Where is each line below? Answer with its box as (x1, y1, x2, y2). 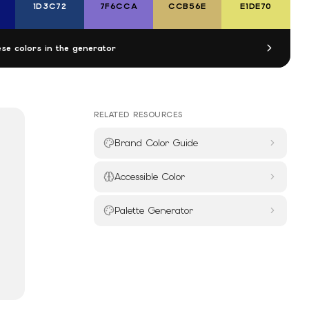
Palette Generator (114, 203, 193, 217)
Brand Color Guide (114, 136, 198, 149)
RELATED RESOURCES (94, 109, 183, 119)
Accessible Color (114, 170, 185, 183)
